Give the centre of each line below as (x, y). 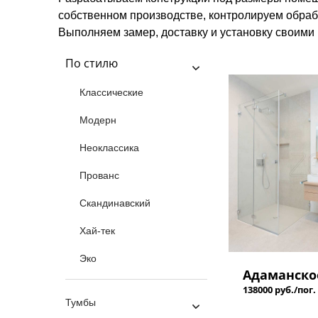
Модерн (98, 120)
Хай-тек (97, 231)
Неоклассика (109, 148)
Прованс (99, 175)
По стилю (92, 63)
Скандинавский (115, 203)
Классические (111, 92)
